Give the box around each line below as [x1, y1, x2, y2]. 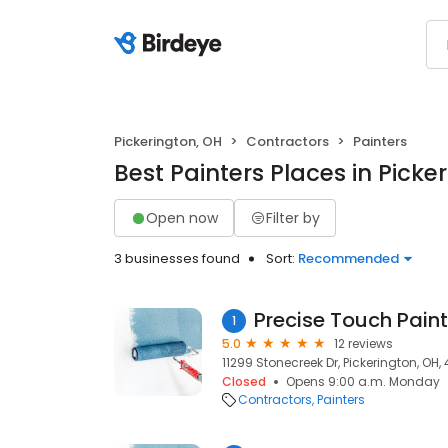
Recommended [298, 249, 399, 268]
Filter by [266, 207, 320, 228]
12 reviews [334, 335, 393, 352]
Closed [222, 373, 266, 390]
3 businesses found [114, 249, 240, 268]
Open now [146, 207, 218, 228]
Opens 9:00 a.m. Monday [286, 373, 440, 390]
